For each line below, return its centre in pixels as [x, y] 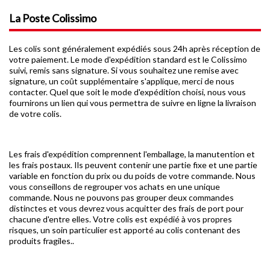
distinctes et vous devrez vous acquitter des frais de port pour [126, 208]
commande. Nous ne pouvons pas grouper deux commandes [121, 197]
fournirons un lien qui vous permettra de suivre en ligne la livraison [133, 103]
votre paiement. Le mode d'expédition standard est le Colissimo [128, 59]
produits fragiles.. [42, 241]
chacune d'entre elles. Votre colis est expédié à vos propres [121, 219]
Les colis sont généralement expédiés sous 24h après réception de [135, 49]
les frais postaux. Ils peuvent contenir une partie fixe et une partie [133, 165]
